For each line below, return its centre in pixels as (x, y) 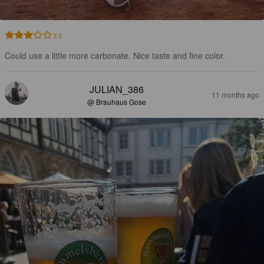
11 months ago (235, 95)
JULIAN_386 (117, 90)
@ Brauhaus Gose (117, 102)
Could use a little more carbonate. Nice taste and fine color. (115, 56)
